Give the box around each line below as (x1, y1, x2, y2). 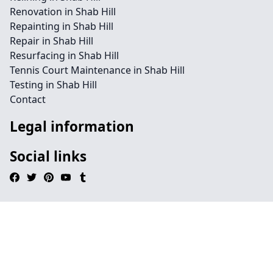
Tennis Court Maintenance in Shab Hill (10, 63, 185, 77)
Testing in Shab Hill (10, 78, 97, 91)
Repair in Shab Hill (10, 34, 93, 48)
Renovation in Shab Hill (10, 5, 116, 18)
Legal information (10, 117, 134, 136)
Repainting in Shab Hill (10, 19, 113, 33)
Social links (10, 147, 87, 166)
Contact (10, 93, 46, 106)
